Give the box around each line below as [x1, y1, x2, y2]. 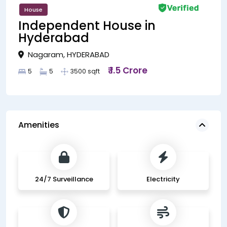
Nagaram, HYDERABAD [26, 49, 109, 60]
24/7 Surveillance [34, 174, 93, 184]
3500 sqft [70, 66, 100, 75]
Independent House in [18, 17, 156, 34]
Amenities [18, 119, 59, 131]
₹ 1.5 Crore [107, 64, 147, 77]
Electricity [146, 174, 180, 184]
